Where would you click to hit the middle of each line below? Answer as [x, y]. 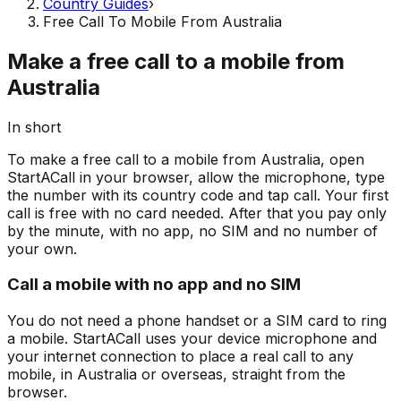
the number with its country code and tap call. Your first [198, 195]
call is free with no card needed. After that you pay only [197, 213]
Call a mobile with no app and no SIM [154, 285]
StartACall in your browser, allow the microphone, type [196, 177]
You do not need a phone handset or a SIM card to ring [197, 320]
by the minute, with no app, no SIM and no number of [192, 230]
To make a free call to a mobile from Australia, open [186, 159]
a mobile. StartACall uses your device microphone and [192, 338]
